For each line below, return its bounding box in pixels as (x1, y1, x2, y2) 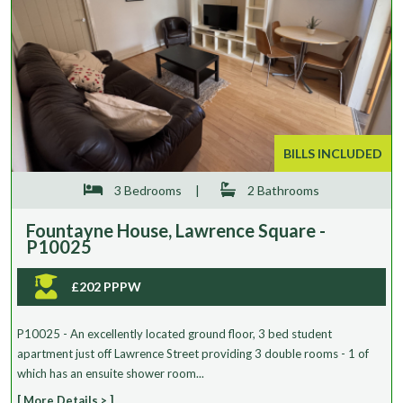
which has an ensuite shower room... (17, 365, 204, 381)
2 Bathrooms (245, 182, 319, 198)
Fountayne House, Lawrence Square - (26, 219, 326, 241)
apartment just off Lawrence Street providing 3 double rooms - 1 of (17, 345, 369, 361)
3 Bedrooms (112, 182, 182, 198)
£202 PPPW (71, 278, 141, 294)
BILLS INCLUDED (283, 145, 382, 161)
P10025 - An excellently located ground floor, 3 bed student (17, 326, 332, 341)
